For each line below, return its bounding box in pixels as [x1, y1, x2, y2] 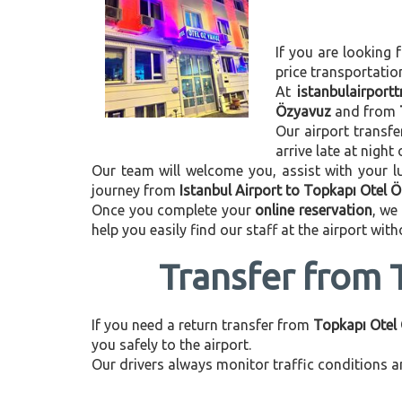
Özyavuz [275, 103, 331, 119]
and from [331, 103, 399, 119]
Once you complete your [92, 202, 256, 218]
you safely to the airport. [92, 336, 251, 353]
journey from [92, 182, 179, 198]
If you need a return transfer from [92, 317, 313, 333]
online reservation [255, 202, 372, 218]
